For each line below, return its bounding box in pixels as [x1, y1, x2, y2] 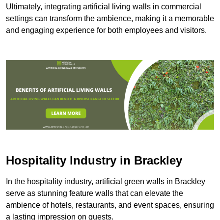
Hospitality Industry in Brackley [6, 153, 182, 167]
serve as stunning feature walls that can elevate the [6, 189, 183, 197]
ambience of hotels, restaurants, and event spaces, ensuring [6, 200, 214, 209]
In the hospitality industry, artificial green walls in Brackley [6, 177, 205, 186]
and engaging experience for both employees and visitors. [6, 26, 207, 35]
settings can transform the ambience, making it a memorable [6, 14, 214, 23]
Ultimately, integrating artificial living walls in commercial [6, 2, 201, 11]
